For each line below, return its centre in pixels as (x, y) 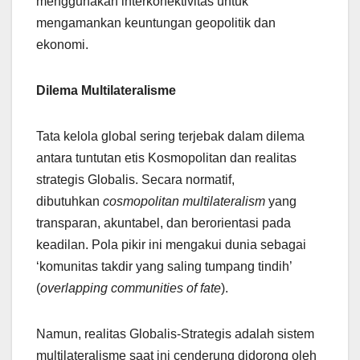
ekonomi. (62, 45)
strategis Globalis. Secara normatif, (135, 180)
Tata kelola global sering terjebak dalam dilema (170, 137)
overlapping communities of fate (131, 288)
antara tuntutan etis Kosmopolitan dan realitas (166, 158)
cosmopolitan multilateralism (184, 202)
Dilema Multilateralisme (106, 91)
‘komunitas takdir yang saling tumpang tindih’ (164, 267)
